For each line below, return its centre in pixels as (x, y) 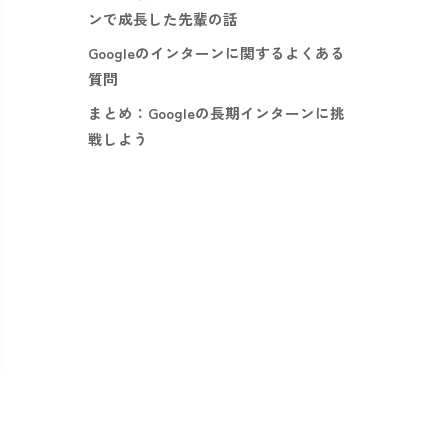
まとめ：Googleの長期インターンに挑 (216, 113)
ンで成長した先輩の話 (163, 19)
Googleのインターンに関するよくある (216, 53)
